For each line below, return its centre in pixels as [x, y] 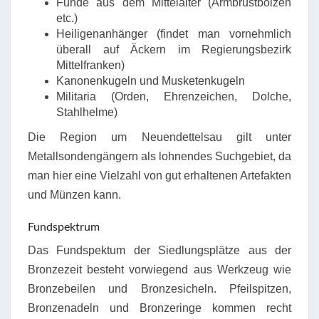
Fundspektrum [64, 227]
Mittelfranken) [90, 65]
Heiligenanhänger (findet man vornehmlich [174, 33]
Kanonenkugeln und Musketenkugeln [151, 80]
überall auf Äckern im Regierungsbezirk [174, 49]
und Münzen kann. [74, 194]
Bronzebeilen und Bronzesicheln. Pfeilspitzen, [159, 288]
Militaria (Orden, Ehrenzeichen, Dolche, [174, 96]
